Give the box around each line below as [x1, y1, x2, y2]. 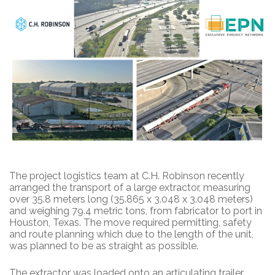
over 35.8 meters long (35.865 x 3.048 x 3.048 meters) [9, 193, 253, 205]
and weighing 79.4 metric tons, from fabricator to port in [9, 204, 262, 217]
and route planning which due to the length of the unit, [9, 228, 254, 240]
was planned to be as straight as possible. [9, 239, 198, 252]
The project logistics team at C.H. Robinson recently [9, 169, 244, 182]
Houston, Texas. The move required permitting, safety [9, 216, 252, 228]
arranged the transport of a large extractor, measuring [9, 181, 250, 193]
